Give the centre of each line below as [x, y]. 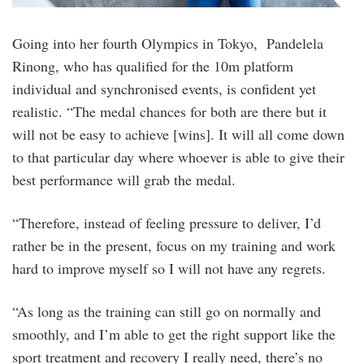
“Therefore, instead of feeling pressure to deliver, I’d [167, 222]
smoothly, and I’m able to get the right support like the [174, 334]
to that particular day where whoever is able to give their [178, 156]
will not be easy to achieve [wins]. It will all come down [178, 134]
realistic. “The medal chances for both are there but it [169, 111]
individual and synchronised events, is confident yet [164, 88]
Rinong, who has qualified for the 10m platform [153, 65]
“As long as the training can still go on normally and [167, 311]
